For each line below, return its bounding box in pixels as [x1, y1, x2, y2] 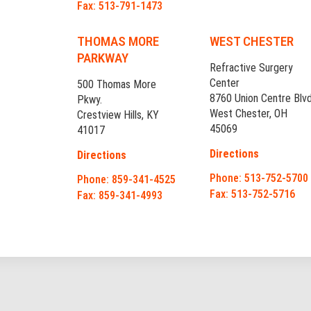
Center [210, 76, 240, 90]
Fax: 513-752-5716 [210, 187, 296, 201]
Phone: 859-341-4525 [77, 173, 176, 187]
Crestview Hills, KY [77, 108, 160, 122]
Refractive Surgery [210, 61, 294, 75]
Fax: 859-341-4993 [77, 189, 163, 203]
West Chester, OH [210, 107, 288, 121]
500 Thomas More [77, 78, 157, 92]
